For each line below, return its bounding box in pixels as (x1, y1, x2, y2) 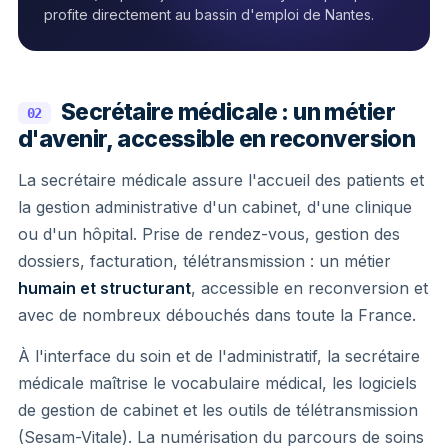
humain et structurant (18, 277, 191, 298)
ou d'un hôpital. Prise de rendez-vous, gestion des (18, 223, 400, 244)
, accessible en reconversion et (191, 277, 428, 298)
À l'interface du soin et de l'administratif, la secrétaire (18, 345, 420, 366)
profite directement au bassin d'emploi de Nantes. (44, 5, 374, 23)
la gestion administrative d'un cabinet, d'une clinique (18, 196, 412, 217)
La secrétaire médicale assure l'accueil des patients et (18, 169, 424, 190)
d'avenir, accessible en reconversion (18, 124, 416, 153)
